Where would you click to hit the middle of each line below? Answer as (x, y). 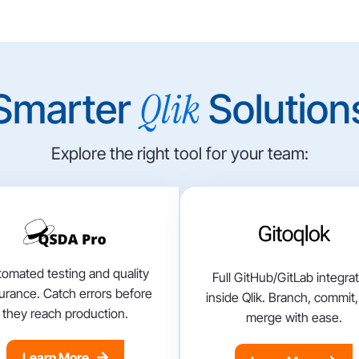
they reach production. (65, 314)
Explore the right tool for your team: (179, 153)
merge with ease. (294, 318)
